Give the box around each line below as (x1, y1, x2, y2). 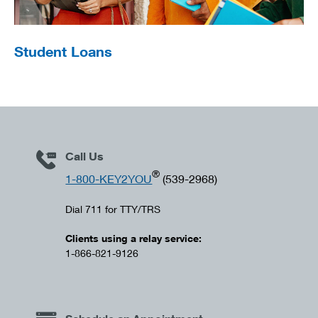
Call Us (65, 148, 104, 163)
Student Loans (14, 42, 112, 60)
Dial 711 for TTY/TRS (65, 202, 161, 215)
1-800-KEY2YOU (65, 171, 153, 185)
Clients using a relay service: (65, 231, 202, 244)
